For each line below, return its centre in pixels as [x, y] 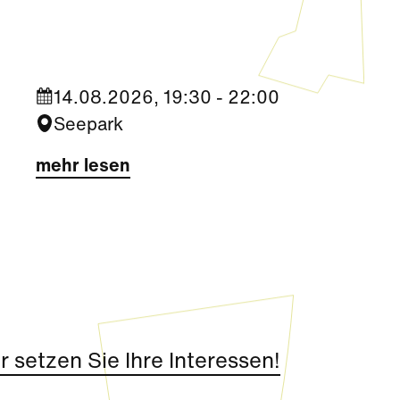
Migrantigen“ [99, 27]
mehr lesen [83, 167]
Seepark [88, 126]
